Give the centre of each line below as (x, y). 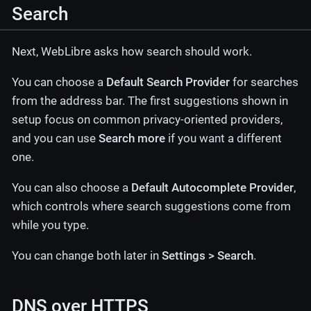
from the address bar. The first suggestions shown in (150, 100)
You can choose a (59, 82)
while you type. (50, 225)
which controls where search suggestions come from (151, 206)
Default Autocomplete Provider (212, 187)
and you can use (55, 138)
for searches (264, 82)
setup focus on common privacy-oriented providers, (147, 119)
